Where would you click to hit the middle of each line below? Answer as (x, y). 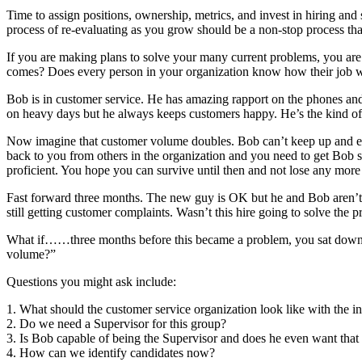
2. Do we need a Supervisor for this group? (116, 323)
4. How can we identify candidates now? (111, 352)
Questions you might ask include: (91, 281)
